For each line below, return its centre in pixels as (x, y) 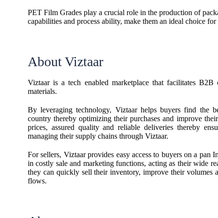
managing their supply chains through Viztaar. (98, 136)
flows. (37, 181)
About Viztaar (65, 62)
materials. (42, 91)
